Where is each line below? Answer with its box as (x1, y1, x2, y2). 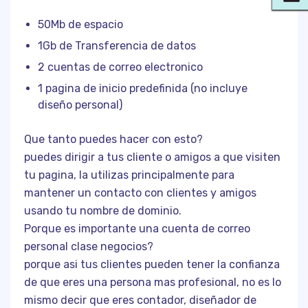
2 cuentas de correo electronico (38, 60, 203, 74)
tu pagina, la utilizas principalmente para (24, 168, 234, 181)
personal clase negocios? (24, 240, 153, 253)
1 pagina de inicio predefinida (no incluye (38, 82, 247, 95)
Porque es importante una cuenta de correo (24, 222, 250, 235)
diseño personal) (38, 98, 122, 111)
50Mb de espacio (38, 18, 123, 31)
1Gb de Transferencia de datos (38, 39, 196, 52)
